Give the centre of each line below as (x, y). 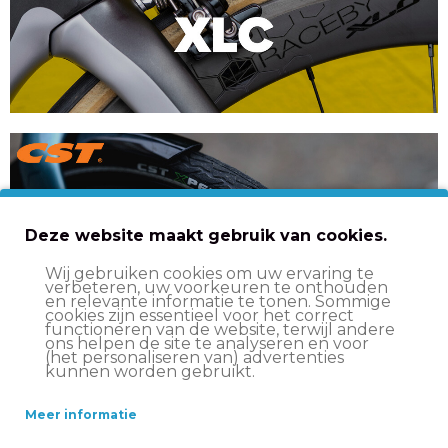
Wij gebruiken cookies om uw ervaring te (209, 273)
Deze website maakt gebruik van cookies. (206, 235)
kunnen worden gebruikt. (150, 371)
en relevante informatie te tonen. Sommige (218, 301)
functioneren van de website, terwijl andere (220, 329)
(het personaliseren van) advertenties (194, 357)
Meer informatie (81, 414)
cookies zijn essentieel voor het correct (199, 315)
